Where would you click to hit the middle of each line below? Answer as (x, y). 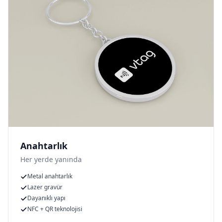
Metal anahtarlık (50, 176)
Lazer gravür (45, 187)
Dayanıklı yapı (46, 198)
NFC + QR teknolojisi (55, 209)
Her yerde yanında (51, 160)
